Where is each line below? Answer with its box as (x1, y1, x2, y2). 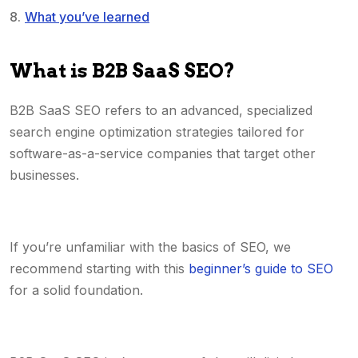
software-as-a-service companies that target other (10, 145, 316, 161)
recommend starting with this (10, 261, 189, 276)
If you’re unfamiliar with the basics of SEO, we (10, 239, 291, 255)
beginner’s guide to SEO (189, 261, 333, 276)
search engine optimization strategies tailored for (10, 124, 304, 140)
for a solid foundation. (10, 282, 143, 298)
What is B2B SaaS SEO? (10, 59, 235, 82)
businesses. (10, 167, 79, 183)
